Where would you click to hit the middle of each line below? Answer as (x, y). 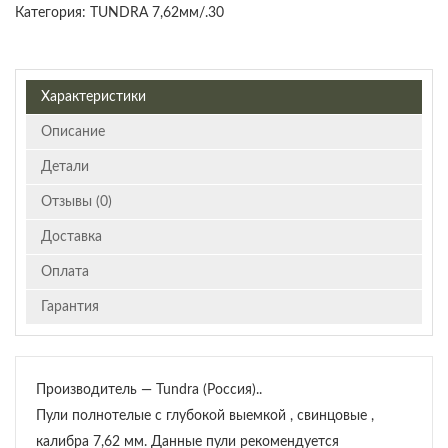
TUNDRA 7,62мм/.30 (157, 13)
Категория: (52, 13)
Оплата (65, 272)
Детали (65, 167)
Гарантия (70, 307)
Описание (73, 132)
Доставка (71, 237)
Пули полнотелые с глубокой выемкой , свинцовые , (205, 416)
